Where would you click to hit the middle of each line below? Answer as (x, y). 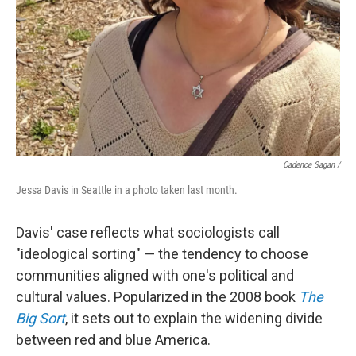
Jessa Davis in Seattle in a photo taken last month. (127, 190)
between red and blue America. (113, 340)
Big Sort (41, 319)
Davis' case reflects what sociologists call (148, 233)
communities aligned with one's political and (155, 276)
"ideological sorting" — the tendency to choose (162, 254)
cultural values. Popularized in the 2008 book (157, 297)
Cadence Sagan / (311, 165)
